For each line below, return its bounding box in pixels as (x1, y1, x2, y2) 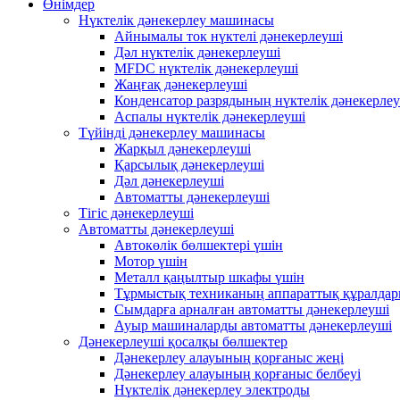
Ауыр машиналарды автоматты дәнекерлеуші (114, 318, 392, 333)
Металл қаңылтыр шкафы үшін (114, 270, 304, 285)
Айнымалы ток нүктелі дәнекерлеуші (114, 29, 343, 44)
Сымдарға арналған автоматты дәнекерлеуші (114, 302, 389, 317)
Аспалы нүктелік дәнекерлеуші (114, 109, 305, 124)
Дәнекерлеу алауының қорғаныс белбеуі (114, 366, 361, 381)
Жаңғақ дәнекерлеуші (114, 77, 247, 92)
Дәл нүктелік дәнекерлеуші (114, 45, 280, 60)
